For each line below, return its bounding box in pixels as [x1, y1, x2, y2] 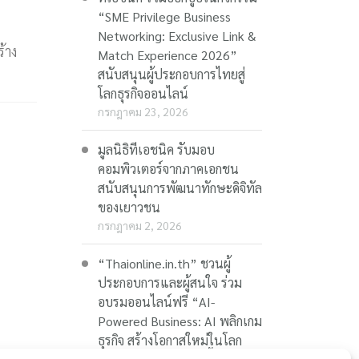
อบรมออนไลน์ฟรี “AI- [97, 292, 215, 310]
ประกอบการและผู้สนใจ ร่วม [97, 273, 242, 291]
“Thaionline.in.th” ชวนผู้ [97, 254, 231, 272]
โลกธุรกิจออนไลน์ [97, 84, 188, 102]
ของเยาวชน [97, 198, 160, 216]
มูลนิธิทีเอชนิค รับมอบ [97, 140, 215, 158]
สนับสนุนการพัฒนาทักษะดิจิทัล [97, 179, 262, 196]
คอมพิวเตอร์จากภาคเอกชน [97, 159, 239, 177]
